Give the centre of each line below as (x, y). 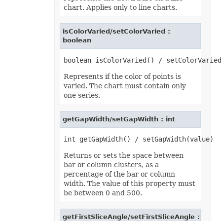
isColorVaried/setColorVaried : (116, 31)
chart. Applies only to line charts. (120, 7)
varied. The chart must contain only (125, 86)
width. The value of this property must (129, 184)
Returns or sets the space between (123, 155)
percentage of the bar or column (119, 174)
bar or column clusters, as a (111, 165)
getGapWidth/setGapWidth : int (120, 119)
